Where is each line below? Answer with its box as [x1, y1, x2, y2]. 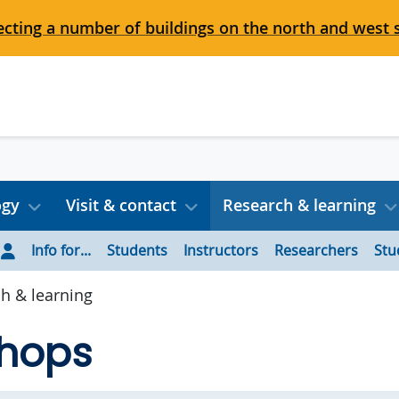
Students [107, 240, 167, 261]
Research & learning [222, 194, 376, 216]
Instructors [183, 240, 258, 261]
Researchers [274, 240, 358, 261]
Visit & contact [65, 194, 176, 216]
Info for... [31, 240, 91, 261]
